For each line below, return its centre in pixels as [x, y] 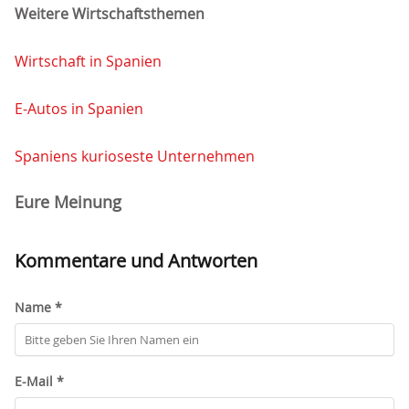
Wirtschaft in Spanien [88, 62]
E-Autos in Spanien [79, 109]
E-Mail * [39, 382]
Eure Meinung [68, 202]
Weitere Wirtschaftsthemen [110, 14]
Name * [38, 308]
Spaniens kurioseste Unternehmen [135, 157]
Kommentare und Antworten [136, 261]
